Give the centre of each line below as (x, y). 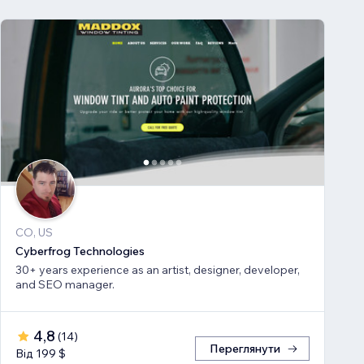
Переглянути (245, 349)
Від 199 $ (41, 354)
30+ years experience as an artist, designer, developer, (158, 270)
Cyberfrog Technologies (80, 251)
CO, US (34, 233)
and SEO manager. (65, 285)
